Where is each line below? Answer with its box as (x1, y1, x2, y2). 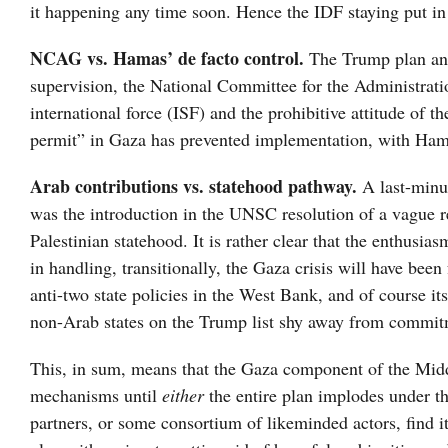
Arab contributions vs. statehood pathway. (30, 173, 362, 200)
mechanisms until (30, 383, 162, 408)
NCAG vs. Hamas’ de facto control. (30, 45, 309, 72)
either (162, 383, 204, 408)
